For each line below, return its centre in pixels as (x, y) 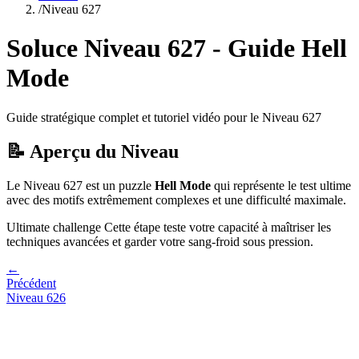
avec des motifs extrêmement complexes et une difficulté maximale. (176, 200)
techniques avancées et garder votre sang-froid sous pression (158, 241)
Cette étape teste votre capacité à (186, 227)
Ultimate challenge (54, 227)
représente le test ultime (292, 185)
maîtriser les (301, 227)
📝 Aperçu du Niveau (93, 151)
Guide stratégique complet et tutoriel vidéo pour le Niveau (154, 117)
